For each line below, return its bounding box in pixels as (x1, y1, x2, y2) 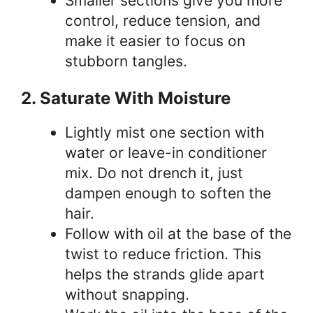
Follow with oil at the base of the (65, 225, 291, 243)
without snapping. (65, 286, 194, 304)
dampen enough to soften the (65, 184, 271, 203)
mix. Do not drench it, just (65, 164, 243, 182)
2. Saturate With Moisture (21, 88, 231, 109)
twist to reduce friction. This (65, 245, 261, 263)
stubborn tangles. (65, 52, 187, 70)
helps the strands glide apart (65, 265, 265, 284)
